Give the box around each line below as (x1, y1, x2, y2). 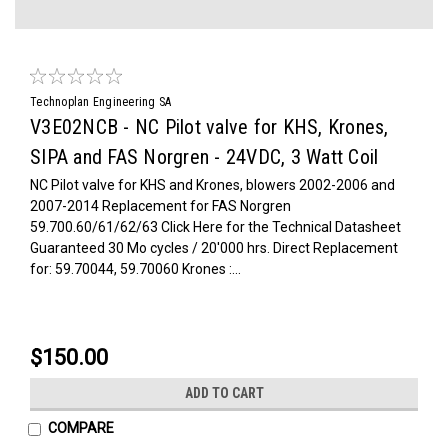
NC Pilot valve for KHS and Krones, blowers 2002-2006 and (30, 176, 395, 193)
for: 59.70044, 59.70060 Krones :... (30, 260, 241, 277)
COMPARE (47, 419, 114, 436)
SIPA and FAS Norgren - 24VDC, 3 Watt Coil (30, 144, 379, 169)
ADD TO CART (184, 384, 264, 401)
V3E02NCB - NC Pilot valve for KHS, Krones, (30, 114, 389, 139)
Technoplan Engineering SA (30, 94, 172, 109)
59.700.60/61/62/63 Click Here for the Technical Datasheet (30, 218, 401, 235)
